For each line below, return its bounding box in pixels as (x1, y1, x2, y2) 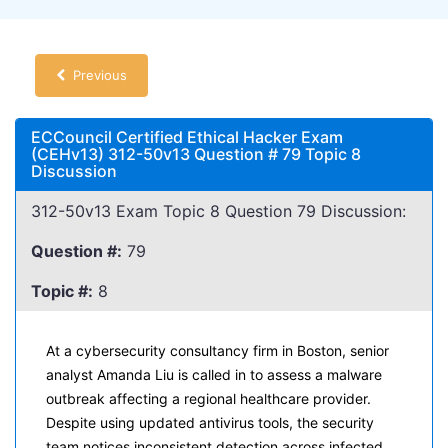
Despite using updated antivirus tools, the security (46, 414, 374, 431)
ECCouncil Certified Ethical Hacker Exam (31, 127, 343, 147)
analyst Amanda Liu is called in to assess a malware (46, 366, 382, 383)
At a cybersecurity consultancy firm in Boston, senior (46, 342, 389, 359)
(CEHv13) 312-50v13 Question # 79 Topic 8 (31, 144, 361, 164)
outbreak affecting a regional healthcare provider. (46, 390, 371, 407)
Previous (65, 67, 127, 83)
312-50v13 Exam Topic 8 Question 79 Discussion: (31, 201, 406, 221)
